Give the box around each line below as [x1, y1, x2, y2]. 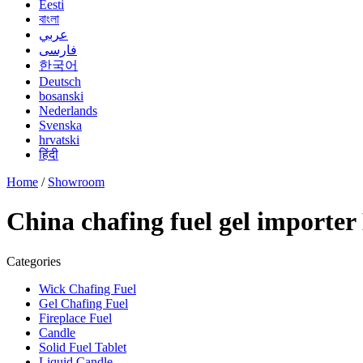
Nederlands [39, 104, 97, 117]
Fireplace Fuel [39, 310, 112, 325]
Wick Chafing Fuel [39, 281, 136, 296]
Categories [6, 254, 61, 268]
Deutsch [39, 75, 81, 88]
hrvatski [39, 133, 79, 147]
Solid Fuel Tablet [39, 340, 126, 354]
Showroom [48, 175, 105, 189]
